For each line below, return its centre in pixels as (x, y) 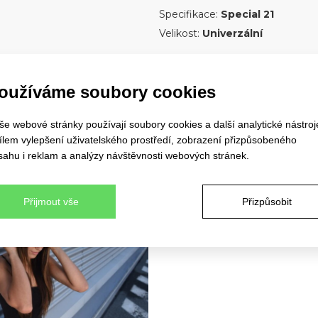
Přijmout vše (51, 201)
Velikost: (180, 33)
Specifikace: (190, 14)
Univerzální (232, 33)
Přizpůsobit (267, 201)
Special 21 (247, 14)
